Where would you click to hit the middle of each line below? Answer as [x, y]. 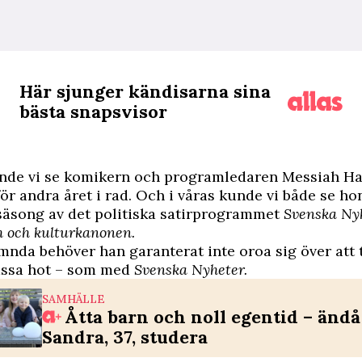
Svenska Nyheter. [191, 269]
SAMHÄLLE [74, 299]
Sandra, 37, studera [125, 337]
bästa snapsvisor [93, 112]
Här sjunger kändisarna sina [145, 91]
